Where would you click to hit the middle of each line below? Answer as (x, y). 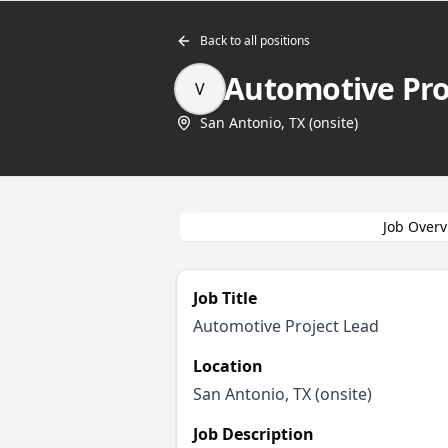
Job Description (253, 434)
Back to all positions (255, 40)
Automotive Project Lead (286, 326)
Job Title (225, 298)
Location (228, 366)
